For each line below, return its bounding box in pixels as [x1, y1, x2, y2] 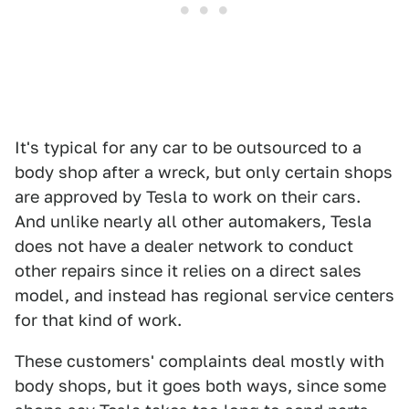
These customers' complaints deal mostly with [15, 351, 384, 371]
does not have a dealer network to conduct [15, 236, 353, 256]
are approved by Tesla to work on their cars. [15, 187, 361, 206]
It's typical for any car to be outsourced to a [15, 138, 362, 157]
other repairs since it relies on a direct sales [15, 261, 362, 280]
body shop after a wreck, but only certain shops [15, 163, 393, 182]
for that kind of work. [15, 310, 182, 330]
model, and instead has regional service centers [15, 286, 394, 305]
